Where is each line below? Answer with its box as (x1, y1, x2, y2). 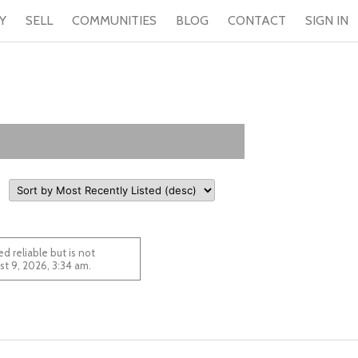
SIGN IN (305, 13, 348, 28)
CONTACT (228, 13, 286, 28)
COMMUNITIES (72, 13, 157, 28)
